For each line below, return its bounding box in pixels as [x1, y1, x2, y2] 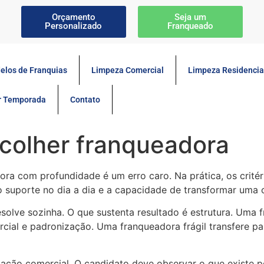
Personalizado [45, 21, 103, 31]
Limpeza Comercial [91, 65, 164, 75]
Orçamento [51, 12, 95, 22]
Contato [70, 95, 100, 104]
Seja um [174, 12, 207, 22]
